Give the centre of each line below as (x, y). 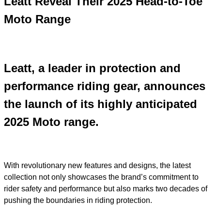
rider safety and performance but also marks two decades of (106, 188)
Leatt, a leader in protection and (92, 68)
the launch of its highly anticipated (101, 104)
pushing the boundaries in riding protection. (78, 200)
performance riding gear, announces (105, 86)
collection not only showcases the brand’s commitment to (101, 177)
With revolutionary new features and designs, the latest (97, 165)
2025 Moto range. (51, 122)
